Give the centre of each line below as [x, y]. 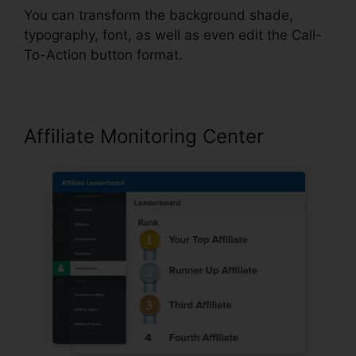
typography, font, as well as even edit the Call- [173, 35]
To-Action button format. [103, 54]
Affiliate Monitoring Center [144, 136]
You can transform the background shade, [159, 15]
